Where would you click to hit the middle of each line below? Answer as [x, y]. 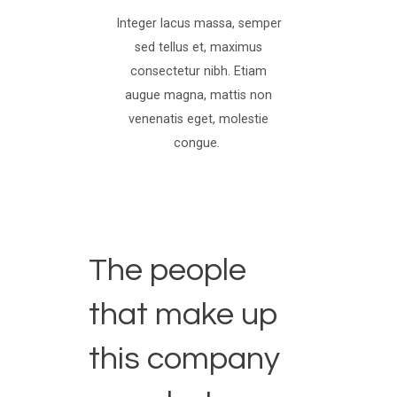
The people [167, 270]
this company [184, 358]
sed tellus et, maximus [198, 47]
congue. [198, 143]
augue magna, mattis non [198, 95]
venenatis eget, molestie [198, 119]
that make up [183, 314]
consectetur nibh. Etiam [198, 71]
